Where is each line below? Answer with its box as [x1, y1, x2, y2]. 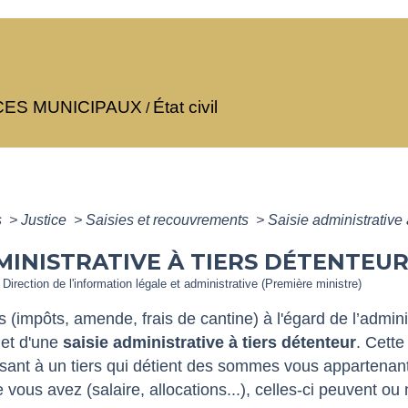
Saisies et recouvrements [86, 212, 252, 228]
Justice [21, 212, 70, 228]
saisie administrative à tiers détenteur [63, 333, 356, 352]
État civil [153, 97, 218, 117]
